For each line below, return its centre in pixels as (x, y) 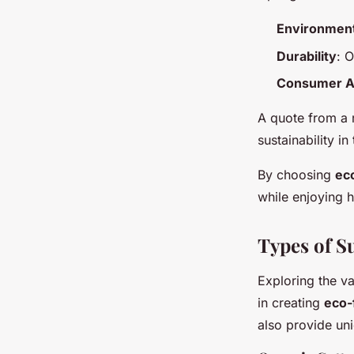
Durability (307, 56)
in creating (291, 303)
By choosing (296, 175)
